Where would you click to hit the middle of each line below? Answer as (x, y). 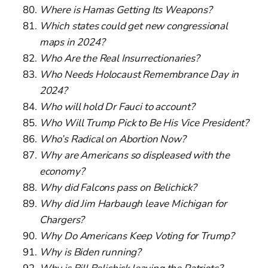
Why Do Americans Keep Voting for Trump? (137, 236)
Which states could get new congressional (133, 26)
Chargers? (62, 220)
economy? (62, 171)
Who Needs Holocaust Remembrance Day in (139, 74)
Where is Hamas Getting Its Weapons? (126, 10)
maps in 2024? (72, 42)
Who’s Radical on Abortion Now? (112, 139)
